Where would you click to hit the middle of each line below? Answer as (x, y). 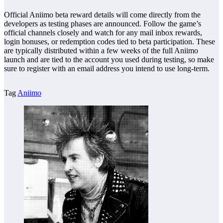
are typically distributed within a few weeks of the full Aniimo (101, 50)
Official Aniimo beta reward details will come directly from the (102, 14)
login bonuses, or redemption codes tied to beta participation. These (110, 41)
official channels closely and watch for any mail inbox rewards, (103, 32)
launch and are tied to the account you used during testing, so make (109, 59)
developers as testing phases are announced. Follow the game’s (103, 23)
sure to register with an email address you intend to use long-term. (107, 68)
